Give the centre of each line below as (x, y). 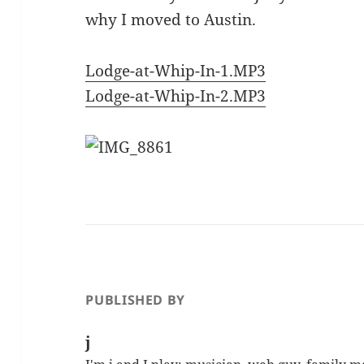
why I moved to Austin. (171, 20)
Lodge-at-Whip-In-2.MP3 (176, 96)
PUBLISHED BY (136, 300)
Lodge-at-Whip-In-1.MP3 (176, 71)
